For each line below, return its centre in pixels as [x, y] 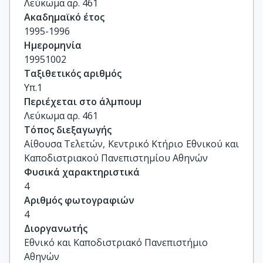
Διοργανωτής [56, 228]
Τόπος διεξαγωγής [68, 130]
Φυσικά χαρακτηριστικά [82, 172]
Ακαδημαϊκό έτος [64, 17]
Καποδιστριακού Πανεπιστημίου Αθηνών [116, 158]
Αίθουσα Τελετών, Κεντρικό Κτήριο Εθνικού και [131, 144]
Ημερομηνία [53, 45]
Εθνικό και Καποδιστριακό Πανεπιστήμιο [116, 242]
